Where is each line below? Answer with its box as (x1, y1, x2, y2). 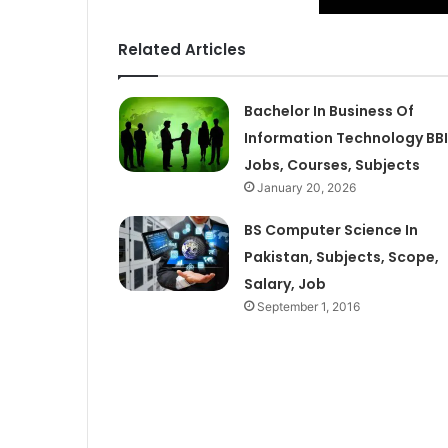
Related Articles (118, 38, 246, 60)
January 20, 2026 (256, 179, 356, 195)
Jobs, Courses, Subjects (243, 154, 420, 175)
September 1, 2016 (256, 298, 360, 314)
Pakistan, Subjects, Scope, (243, 246, 439, 267)
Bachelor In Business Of (243, 100, 414, 121)
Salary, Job (243, 273, 326, 294)
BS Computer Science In (243, 219, 418, 240)
